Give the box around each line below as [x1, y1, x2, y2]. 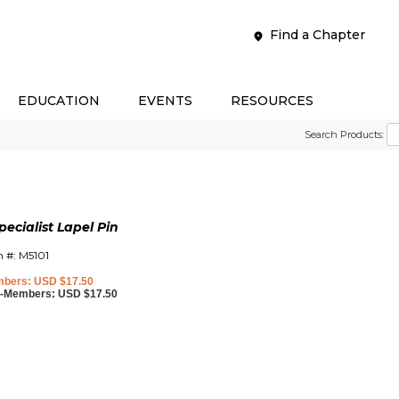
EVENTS [138, 93, 192, 109]
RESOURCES [231, 93, 313, 109]
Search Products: [305, 128, 385, 141]
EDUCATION [18, 93, 100, 109]
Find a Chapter [269, 27, 365, 43]
